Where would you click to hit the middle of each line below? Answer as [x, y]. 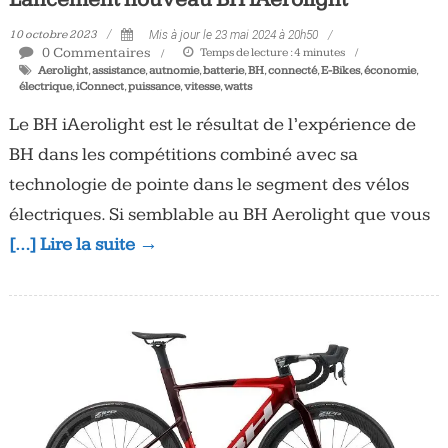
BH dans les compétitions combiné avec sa [183, 155]
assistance [118, 71]
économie [389, 71]
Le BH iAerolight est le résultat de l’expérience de [212, 125]
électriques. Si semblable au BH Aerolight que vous [219, 215]
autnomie [173, 71]
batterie [223, 71]
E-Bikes [340, 71]
